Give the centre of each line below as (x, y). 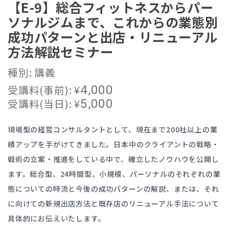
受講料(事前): (41, 90)
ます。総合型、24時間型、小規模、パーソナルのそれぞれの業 (114, 174)
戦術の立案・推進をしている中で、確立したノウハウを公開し (113, 159)
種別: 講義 (32, 72)
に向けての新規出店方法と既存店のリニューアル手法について (113, 203)
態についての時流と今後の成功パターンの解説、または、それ (113, 189)
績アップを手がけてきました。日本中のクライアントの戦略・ (113, 144)
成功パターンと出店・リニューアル (113, 37)
